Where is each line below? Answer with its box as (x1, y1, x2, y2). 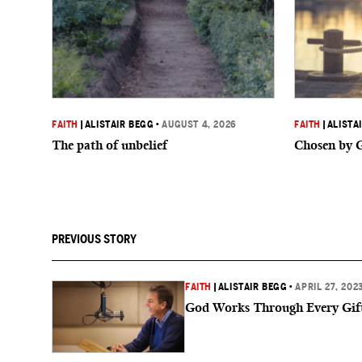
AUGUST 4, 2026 (162, 119, 237, 130)
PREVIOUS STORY (52, 233, 137, 246)
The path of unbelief (52, 137, 167, 153)
